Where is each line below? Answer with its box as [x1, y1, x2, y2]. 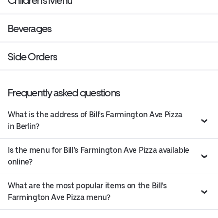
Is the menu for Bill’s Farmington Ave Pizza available [8, 145, 190, 155]
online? [8, 157, 33, 166]
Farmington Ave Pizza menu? [8, 192, 110, 202]
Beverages [8, 22, 52, 35]
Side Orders [8, 50, 57, 63]
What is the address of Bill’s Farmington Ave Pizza [8, 109, 182, 119]
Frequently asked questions [8, 86, 120, 99]
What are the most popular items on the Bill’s [8, 181, 167, 190]
